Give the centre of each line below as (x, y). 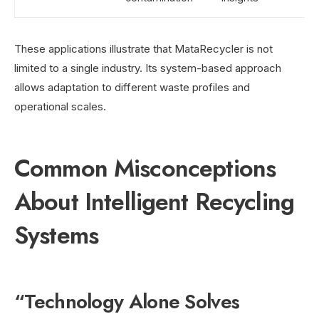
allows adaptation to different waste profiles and (132, 87)
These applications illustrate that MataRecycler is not (143, 48)
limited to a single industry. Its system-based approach (148, 68)
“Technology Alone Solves (127, 301)
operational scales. (60, 106)
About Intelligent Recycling (155, 202)
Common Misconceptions (145, 168)
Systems (57, 235)
